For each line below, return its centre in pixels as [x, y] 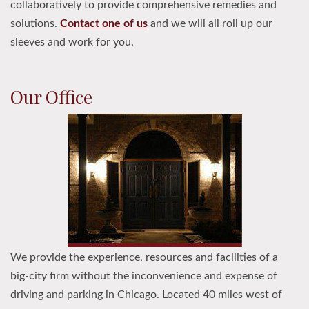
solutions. [35, 23]
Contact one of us [104, 23]
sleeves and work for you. [72, 42]
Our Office [51, 97]
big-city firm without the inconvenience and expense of [144, 276]
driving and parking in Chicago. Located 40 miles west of [146, 295]
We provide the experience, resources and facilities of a [144, 257]
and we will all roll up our [210, 23]
